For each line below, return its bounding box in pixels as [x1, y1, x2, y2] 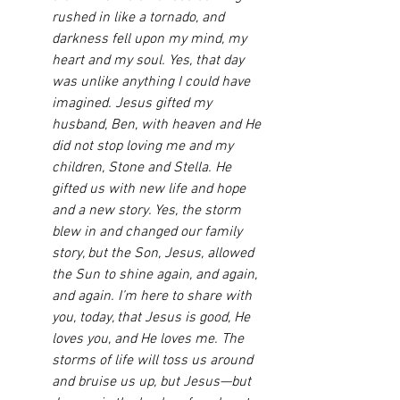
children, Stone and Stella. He [52, 159, 235, 177]
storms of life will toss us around [52, 352, 256, 370]
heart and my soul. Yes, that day [52, 52, 247, 70]
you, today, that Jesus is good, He [52, 309, 254, 327]
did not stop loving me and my [52, 137, 237, 155]
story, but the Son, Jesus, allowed [52, 245, 257, 262]
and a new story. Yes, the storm [52, 202, 245, 220]
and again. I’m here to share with [52, 287, 255, 305]
